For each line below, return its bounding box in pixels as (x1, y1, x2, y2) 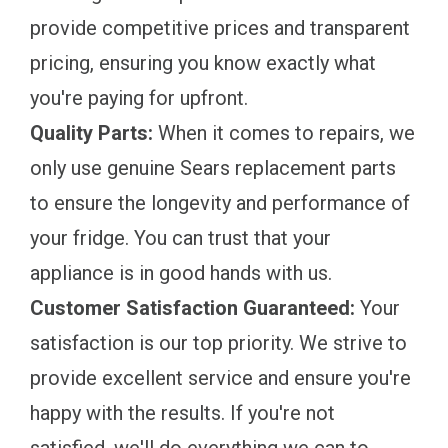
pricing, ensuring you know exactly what (30, 50, 376, 75)
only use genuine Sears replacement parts (30, 155, 396, 180)
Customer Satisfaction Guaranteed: (30, 295, 355, 320)
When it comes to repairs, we (153, 120, 415, 145)
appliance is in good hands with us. (30, 260, 332, 285)
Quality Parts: (30, 120, 153, 145)
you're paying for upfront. (30, 85, 248, 110)
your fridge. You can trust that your (30, 225, 331, 250)
